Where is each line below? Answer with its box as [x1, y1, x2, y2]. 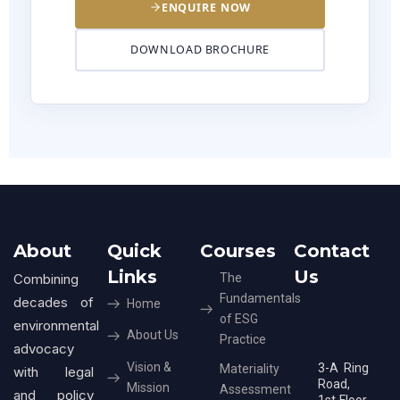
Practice [220, 331, 266, 346]
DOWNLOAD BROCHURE [130, 42, 270, 58]
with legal [13, 362, 94, 380]
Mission [126, 379, 170, 395]
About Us [126, 328, 179, 343]
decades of [13, 293, 94, 311]
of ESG [220, 311, 258, 326]
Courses [200, 239, 276, 262]
